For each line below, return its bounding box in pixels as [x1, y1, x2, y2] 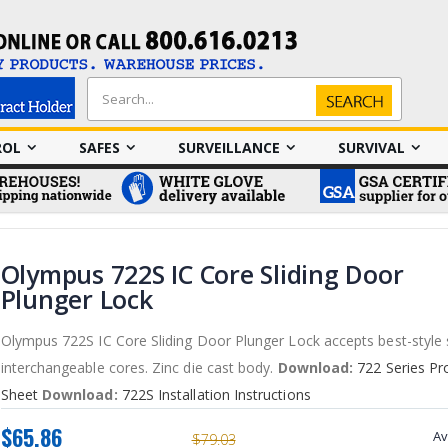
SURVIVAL [338, 138, 405, 158]
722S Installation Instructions [117, 385, 311, 404]
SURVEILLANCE [178, 138, 280, 158]
